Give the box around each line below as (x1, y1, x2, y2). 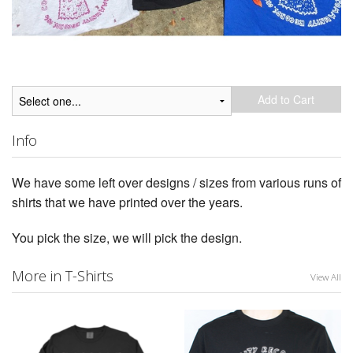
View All (310, 270, 341, 284)
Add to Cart (258, 91, 315, 108)
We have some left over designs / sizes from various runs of (12, 173, 341, 192)
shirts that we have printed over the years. (12, 193, 243, 212)
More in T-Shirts (12, 266, 113, 285)
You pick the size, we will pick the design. (12, 229, 242, 247)
